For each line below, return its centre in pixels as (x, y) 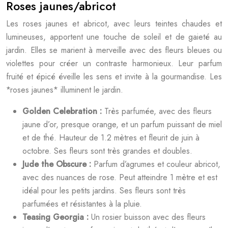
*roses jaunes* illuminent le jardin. (65, 90)
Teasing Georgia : (57, 217)
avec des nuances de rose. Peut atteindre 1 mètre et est (120, 177)
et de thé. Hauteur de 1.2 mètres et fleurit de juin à (111, 138)
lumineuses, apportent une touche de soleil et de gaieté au (114, 37)
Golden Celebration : (63, 111)
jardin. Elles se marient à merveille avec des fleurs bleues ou (114, 50)
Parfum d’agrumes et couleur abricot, (157, 164)
